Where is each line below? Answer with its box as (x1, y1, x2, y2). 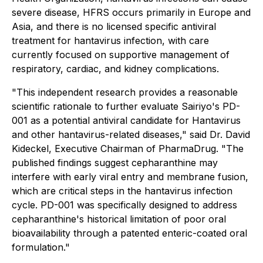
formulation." (12, 241, 70, 253)
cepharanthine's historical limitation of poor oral (12, 213, 226, 225)
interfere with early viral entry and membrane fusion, (12, 171, 248, 183)
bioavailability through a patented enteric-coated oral (12, 227, 247, 239)
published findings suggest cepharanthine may (12, 157, 218, 168)
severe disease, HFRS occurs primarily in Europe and (12, 6, 251, 18)
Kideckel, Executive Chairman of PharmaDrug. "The (12, 143, 244, 154)
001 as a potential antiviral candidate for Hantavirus (12, 114, 241, 126)
